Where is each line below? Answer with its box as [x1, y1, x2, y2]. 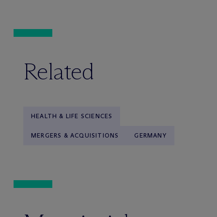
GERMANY [134, 131, 167, 139]
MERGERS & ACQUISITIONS [31, 131, 119, 139]
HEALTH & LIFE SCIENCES [31, 112, 113, 120]
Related [23, 57, 94, 86]
